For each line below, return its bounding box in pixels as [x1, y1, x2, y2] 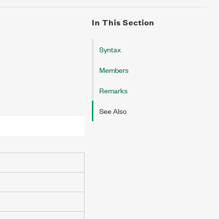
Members [99, 65, 129, 75]
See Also [99, 106, 127, 116]
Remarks [99, 85, 128, 95]
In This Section [92, 17, 154, 28]
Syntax [99, 44, 121, 54]
